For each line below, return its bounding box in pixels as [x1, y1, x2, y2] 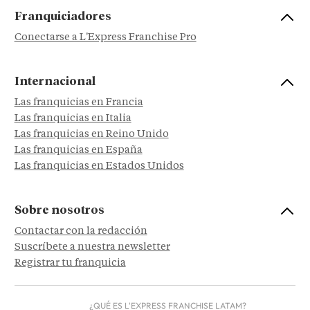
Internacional [14, 75, 95, 88]
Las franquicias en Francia [14, 97, 143, 108]
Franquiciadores [14, 10, 111, 23]
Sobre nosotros [14, 204, 104, 217]
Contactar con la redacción [14, 226, 147, 237]
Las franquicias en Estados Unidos [14, 161, 184, 172]
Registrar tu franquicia [14, 257, 126, 268]
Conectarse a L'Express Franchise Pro [14, 32, 197, 43]
